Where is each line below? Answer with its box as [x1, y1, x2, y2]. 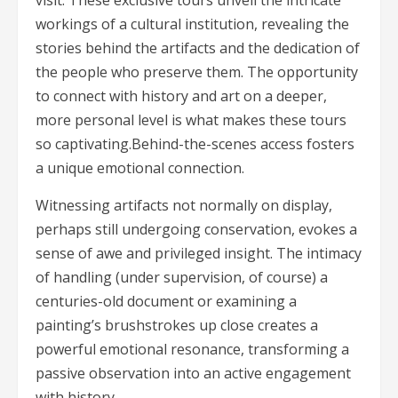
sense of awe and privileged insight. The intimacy [36, 243, 362, 264]
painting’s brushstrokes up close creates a [36, 315, 318, 336]
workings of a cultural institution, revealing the [36, 14, 349, 35]
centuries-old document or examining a [36, 291, 297, 312]
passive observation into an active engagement [36, 363, 351, 384]
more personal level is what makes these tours [36, 110, 346, 131]
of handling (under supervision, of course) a [36, 267, 328, 288]
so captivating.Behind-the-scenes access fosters [36, 134, 354, 155]
